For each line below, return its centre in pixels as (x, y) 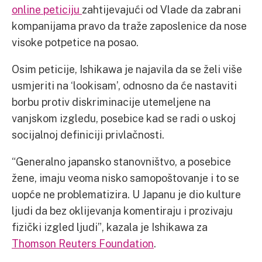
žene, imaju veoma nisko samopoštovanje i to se (125, 178)
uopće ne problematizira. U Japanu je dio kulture (126, 194)
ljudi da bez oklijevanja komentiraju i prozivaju (122, 211)
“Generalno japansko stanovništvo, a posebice (121, 161)
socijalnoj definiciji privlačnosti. (89, 135)
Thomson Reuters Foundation (83, 243)
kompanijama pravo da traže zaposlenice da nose (129, 26)
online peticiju (47, 9)
